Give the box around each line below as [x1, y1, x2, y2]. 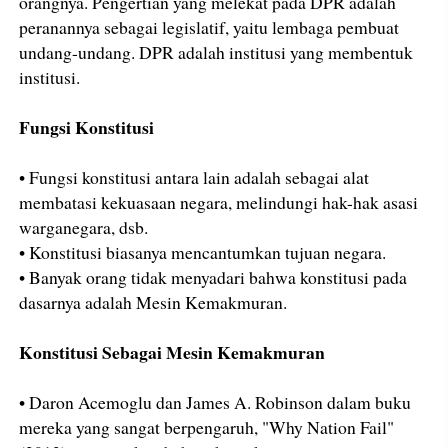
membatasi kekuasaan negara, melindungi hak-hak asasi [19, 189, 419, 214]
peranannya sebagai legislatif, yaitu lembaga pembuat [19, 14, 400, 39]
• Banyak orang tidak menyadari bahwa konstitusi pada [19, 264, 408, 289]
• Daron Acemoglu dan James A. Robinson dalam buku [19, 389, 412, 414]
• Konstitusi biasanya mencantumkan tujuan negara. [19, 239, 387, 264]
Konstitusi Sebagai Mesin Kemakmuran [19, 338, 326, 365]
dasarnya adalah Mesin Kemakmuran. [19, 289, 288, 314]
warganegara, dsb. [19, 214, 149, 239]
